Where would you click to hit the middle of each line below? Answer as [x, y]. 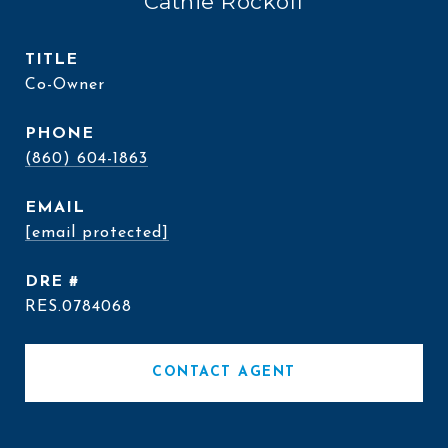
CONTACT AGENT [224, 372]
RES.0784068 [78, 307]
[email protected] [97, 233]
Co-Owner [65, 85]
